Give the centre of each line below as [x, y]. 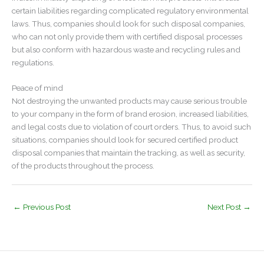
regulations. [33, 62]
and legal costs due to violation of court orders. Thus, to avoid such [131, 127]
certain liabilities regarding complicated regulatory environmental [130, 10]
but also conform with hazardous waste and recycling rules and [126, 49]
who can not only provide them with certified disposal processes [127, 36]
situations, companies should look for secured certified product [125, 140]
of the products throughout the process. [83, 166]
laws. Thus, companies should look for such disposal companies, [128, 23]
